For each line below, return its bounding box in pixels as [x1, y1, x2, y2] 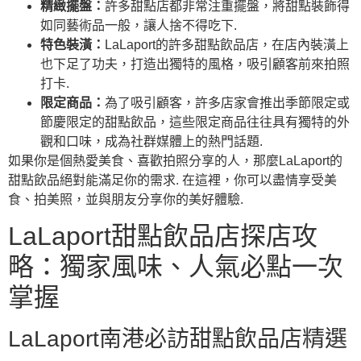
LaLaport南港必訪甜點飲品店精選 [8, 326, 347, 351]
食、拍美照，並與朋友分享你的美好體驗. [8, 192, 243, 206]
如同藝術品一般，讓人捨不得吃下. [40, 18, 237, 32]
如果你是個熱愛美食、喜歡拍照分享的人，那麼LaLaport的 [8, 153, 342, 168]
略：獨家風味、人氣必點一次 [8, 251, 343, 281]
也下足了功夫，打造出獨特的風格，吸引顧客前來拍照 [40, 56, 350, 71]
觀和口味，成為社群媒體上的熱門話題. [40, 134, 263, 148]
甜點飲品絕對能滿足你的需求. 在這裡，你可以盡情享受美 [8, 172, 337, 187]
